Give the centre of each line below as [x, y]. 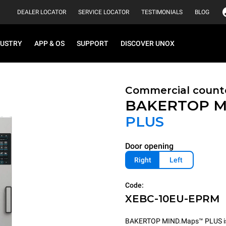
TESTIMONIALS [162, 12]
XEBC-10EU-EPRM [172, 199]
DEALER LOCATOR [42, 12]
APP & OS [49, 43]
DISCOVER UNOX [148, 43]
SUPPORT [93, 43]
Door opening [149, 146]
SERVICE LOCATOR [104, 12]
